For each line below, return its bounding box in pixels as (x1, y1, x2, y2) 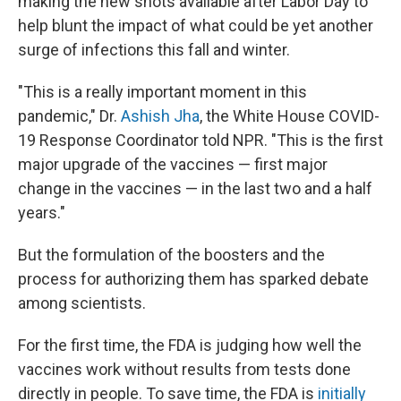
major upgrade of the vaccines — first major (18, 155, 328, 174)
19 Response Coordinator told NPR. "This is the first (18, 131, 383, 149)
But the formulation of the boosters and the (18, 245, 325, 264)
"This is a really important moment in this (18, 82, 307, 101)
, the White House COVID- (200, 107, 380, 125)
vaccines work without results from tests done (18, 360, 351, 379)
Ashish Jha (121, 107, 200, 125)
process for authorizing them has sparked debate (18, 269, 369, 288)
